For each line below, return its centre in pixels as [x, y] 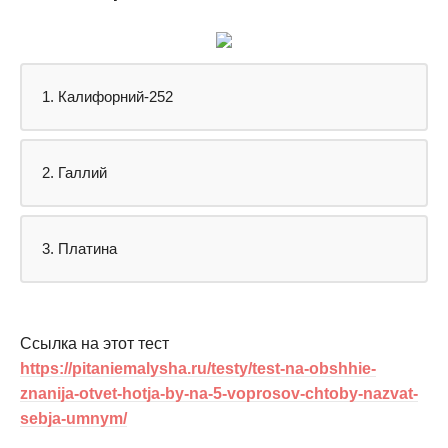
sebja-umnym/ [73, 418]
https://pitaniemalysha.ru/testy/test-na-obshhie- [198, 368]
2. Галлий [74, 172]
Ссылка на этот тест [94, 343]
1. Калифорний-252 [107, 96]
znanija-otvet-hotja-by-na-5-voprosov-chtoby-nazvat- [219, 393]
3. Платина [79, 248]
